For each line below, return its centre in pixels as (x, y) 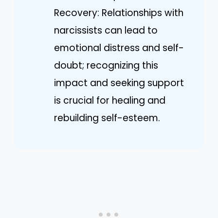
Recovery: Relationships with (119, 13)
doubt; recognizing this (106, 66)
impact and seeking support (119, 83)
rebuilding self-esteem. (107, 118)
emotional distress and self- (119, 48)
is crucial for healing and (110, 101)
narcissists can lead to (106, 31)
